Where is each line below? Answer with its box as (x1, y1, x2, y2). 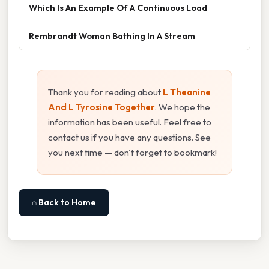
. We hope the (155, 101, 210, 113)
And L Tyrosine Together (48, 101, 155, 113)
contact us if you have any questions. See (48, 131, 211, 143)
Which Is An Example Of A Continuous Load (29, 1, 207, 13)
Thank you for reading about (48, 86, 163, 98)
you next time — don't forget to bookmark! (48, 146, 217, 158)
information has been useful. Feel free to (48, 116, 211, 128)
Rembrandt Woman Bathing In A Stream (29, 29, 195, 41)
